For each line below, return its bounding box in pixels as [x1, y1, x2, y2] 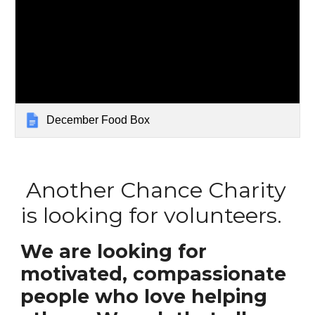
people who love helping [20, 285, 268, 308]
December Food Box [46, 113, 150, 126]
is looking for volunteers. [20, 202, 283, 229]
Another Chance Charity [20, 176, 287, 203]
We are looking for [20, 240, 207, 263]
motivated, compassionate [20, 262, 287, 285]
